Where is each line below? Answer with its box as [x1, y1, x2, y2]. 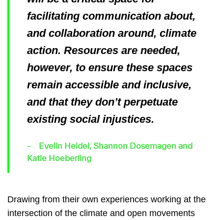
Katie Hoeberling [27, 155, 91, 163]
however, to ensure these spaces [27, 61, 192, 74]
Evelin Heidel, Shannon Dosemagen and [38, 142, 192, 151]
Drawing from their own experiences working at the [7, 194, 206, 205]
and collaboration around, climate [27, 27, 196, 40]
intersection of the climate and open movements [7, 208, 195, 219]
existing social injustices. [27, 113, 154, 126]
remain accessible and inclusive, [27, 79, 192, 91]
